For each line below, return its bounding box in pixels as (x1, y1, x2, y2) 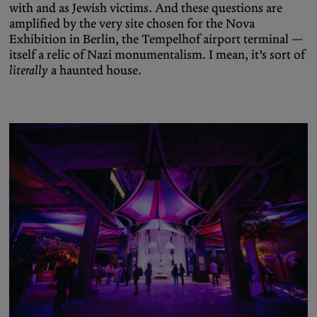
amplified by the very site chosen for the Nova (9, 15, 255, 31)
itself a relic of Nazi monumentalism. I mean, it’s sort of (9, 46, 305, 62)
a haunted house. (48, 62, 142, 78)
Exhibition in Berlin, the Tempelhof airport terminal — (9, 30, 303, 47)
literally (9, 62, 48, 78)
